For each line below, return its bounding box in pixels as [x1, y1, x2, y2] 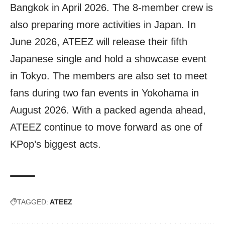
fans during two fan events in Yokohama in [10, 87, 199, 98]
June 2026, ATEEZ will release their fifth [10, 36, 187, 47]
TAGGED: [17, 197, 48, 206]
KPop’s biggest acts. [10, 138, 101, 150]
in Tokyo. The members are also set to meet [10, 70, 207, 81]
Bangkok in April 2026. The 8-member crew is [10, 2, 213, 13]
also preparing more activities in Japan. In [10, 19, 196, 30]
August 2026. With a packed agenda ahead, [10, 104, 206, 116]
